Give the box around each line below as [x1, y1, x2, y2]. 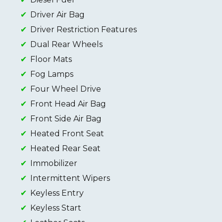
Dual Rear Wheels [30, 40, 103, 50]
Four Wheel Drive [30, 84, 101, 94]
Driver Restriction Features [30, 25, 137, 35]
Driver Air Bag [30, 10, 85, 20]
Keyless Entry [30, 188, 84, 198]
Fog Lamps [30, 69, 73, 79]
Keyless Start [30, 203, 81, 213]
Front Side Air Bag [30, 114, 102, 124]
